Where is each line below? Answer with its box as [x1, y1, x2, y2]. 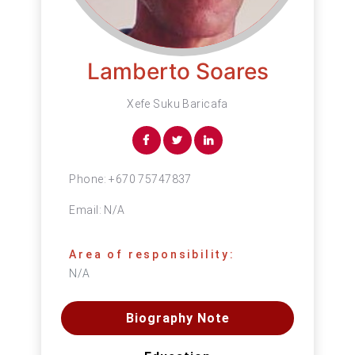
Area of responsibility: [69, 248, 235, 261]
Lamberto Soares [86, 58, 269, 85]
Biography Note [125, 311, 230, 326]
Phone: [69, 173, 109, 185]
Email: [69, 204, 105, 216]
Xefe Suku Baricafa [127, 97, 228, 110]
